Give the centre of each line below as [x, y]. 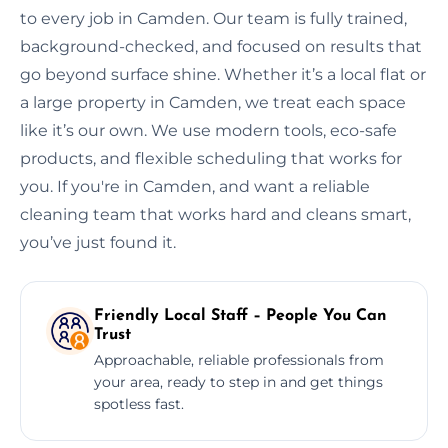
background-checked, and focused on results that [221, 46]
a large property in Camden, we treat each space [213, 102]
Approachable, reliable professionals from [239, 359]
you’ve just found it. [98, 242]
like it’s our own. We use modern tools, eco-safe [208, 130]
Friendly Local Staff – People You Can [240, 315]
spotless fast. [139, 403]
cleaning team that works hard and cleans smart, [215, 214]
